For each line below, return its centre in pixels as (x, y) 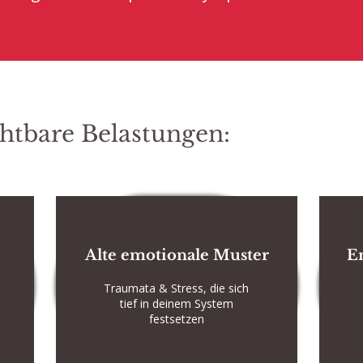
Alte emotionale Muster (177, 255)
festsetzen (176, 319)
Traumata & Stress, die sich (176, 288)
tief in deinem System (176, 303)
